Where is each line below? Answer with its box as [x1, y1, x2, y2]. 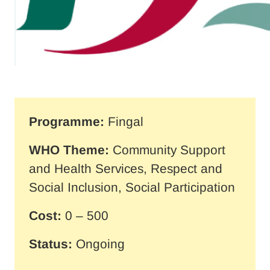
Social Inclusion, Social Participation [29, 180, 235, 194]
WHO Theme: [29, 142, 109, 157]
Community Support [109, 142, 225, 157]
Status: [29, 236, 72, 251]
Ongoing [72, 236, 125, 251]
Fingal [104, 114, 143, 128]
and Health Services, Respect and [29, 161, 222, 175]
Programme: [29, 114, 104, 128]
